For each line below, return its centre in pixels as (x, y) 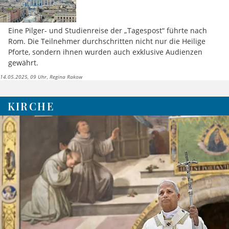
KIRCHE (31, 106)
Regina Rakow (65, 76)
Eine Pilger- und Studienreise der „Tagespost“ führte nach (108, 30)
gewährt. (23, 62)
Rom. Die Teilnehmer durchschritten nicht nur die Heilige (107, 41)
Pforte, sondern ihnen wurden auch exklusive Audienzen (105, 52)
